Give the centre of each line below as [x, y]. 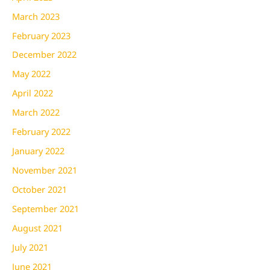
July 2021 [30, 247]
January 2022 [38, 151]
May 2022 [31, 74]
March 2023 [36, 16]
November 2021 [45, 170]
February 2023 [41, 35]
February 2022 [41, 132]
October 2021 [39, 189]
